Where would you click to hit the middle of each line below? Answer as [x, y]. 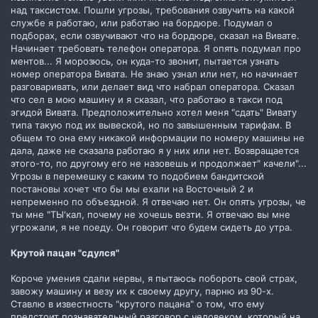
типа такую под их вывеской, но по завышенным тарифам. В [151, 125]
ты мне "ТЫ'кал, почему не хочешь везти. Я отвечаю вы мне [150, 214]
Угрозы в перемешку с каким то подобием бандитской [137, 176]
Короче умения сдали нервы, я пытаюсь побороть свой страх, [154, 278]
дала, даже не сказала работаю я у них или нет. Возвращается [155, 150]
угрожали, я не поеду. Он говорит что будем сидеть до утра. [152, 227]
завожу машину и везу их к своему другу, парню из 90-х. [142, 291]
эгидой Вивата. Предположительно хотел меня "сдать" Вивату [154, 112]
